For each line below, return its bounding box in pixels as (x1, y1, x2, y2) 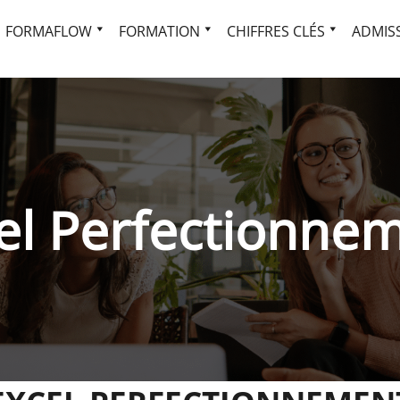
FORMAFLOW (4, 21, 92, 41)
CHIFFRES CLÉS (226, 21, 325, 41)
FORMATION (118, 21, 200, 41)
